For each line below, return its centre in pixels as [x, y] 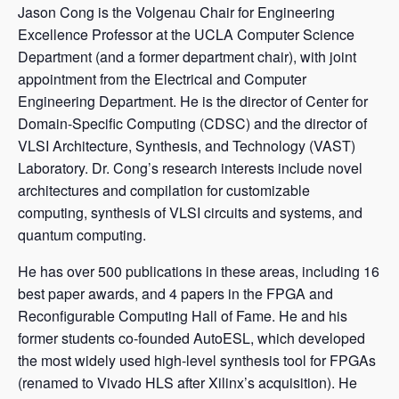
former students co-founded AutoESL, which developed [191, 338]
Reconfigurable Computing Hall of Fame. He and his [183, 315]
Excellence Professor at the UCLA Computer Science [186, 34]
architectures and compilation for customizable [164, 190]
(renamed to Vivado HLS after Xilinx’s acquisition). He [187, 382]
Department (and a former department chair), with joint [187, 56]
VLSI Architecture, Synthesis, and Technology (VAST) [187, 145]
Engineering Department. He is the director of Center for [193, 101]
